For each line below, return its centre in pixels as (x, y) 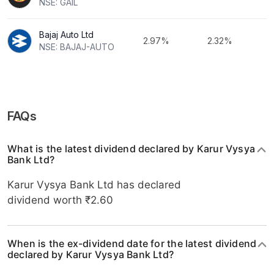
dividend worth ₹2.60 (60, 200)
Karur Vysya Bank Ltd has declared (94, 185)
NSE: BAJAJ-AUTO (77, 47)
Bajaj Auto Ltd (66, 35)
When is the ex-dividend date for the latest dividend (132, 243)
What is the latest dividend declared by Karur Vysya (131, 149)
